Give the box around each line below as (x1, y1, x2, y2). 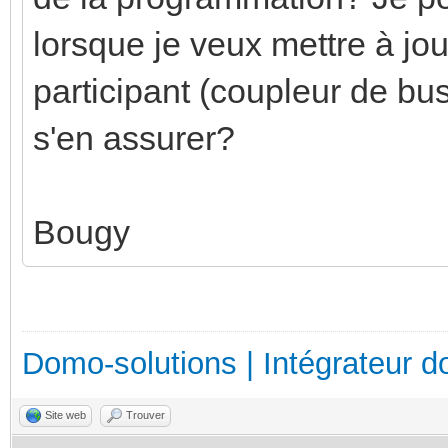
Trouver (126, 408, 165, 421)
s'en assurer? (33, 118, 235, 157)
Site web (45, 408, 86, 421)
